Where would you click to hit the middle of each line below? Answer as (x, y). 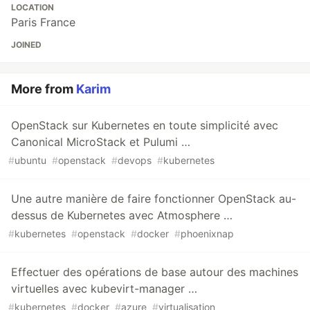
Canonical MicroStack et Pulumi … (101, 142)
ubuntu (30, 161)
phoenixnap (207, 234)
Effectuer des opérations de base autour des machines (155, 272)
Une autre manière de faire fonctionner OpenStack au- (154, 199)
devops (135, 161)
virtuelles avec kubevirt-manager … (104, 289)
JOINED (26, 45)
